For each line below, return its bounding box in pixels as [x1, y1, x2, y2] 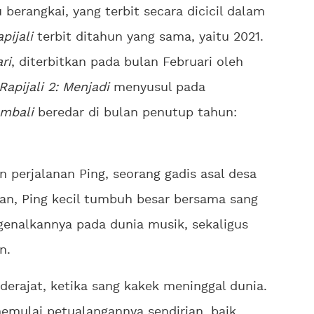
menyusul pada [109, 81, 205, 95]
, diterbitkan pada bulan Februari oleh [11, 56, 243, 69]
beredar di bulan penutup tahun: [34, 107, 237, 120]
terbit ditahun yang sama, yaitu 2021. [37, 31, 264, 44]
